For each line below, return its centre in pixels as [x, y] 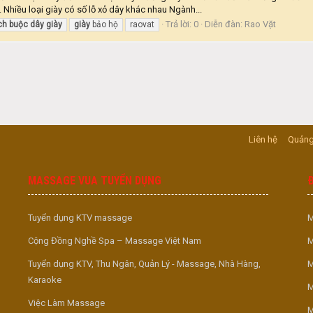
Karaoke [45, 280]
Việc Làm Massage [66, 303]
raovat [142, 24]
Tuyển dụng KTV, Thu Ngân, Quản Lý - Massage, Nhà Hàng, [144, 264]
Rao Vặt [260, 24]
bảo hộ [104, 24]
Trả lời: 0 [182, 24]
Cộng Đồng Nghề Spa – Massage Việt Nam [115, 241]
